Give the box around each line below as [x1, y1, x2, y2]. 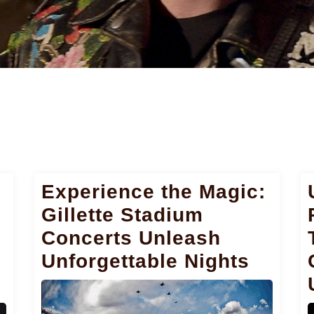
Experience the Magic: [41, 180, 266, 203]
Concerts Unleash [41, 226, 221, 249]
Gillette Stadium [41, 203, 203, 226]
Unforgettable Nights [41, 250, 250, 272]
